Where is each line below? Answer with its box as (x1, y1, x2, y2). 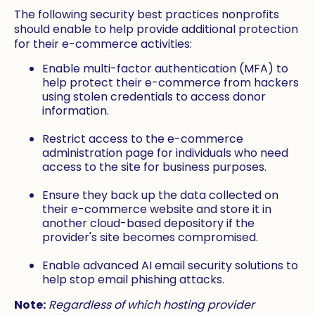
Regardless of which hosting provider (49, 297, 255, 314)
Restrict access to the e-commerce (42, 131, 243, 148)
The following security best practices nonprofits (14, 6, 279, 23)
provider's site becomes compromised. (42, 229, 258, 246)
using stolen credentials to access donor (42, 89, 266, 105)
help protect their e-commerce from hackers (42, 75, 299, 91)
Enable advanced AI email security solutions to (42, 257, 298, 274)
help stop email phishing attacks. (42, 271, 224, 288)
